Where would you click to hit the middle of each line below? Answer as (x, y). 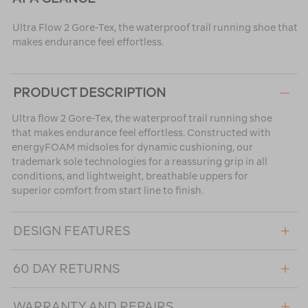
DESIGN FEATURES (71, 231)
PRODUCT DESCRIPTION (89, 93)
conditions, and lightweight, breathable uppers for (130, 176)
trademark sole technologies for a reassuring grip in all (140, 162)
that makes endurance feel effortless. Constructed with (141, 133)
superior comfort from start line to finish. (108, 191)
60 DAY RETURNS (66, 269)
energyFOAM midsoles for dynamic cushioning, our (132, 147)
